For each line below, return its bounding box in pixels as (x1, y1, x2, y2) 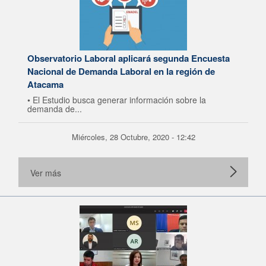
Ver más (30, 167, 61, 179)
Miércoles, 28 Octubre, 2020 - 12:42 (71, 131, 195, 142)
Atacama (27, 78, 64, 91)
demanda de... (27, 103, 82, 115)
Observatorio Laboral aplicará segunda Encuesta (27, 52, 230, 65)
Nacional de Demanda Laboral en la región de (27, 65, 215, 78)
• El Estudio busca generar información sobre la (27, 94, 206, 106)
